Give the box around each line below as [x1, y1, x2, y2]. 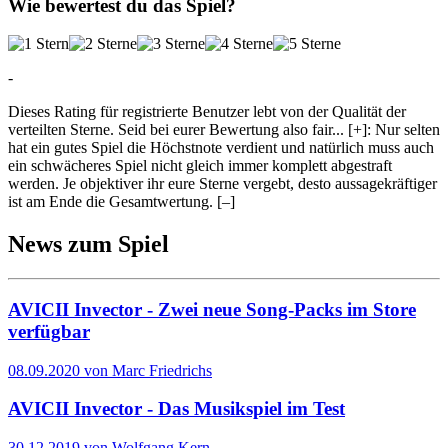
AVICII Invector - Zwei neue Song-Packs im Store [8, 298, 416, 320]
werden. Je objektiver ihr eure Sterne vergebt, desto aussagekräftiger [8, 175, 437, 193]
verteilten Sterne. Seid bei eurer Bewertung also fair [8, 121, 332, 139]
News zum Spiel [8, 231, 169, 258]
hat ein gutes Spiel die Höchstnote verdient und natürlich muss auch [8, 139, 434, 157]
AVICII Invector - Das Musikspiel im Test [8, 398, 345, 420]
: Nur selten [367, 121, 440, 139]
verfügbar [8, 320, 90, 342]
